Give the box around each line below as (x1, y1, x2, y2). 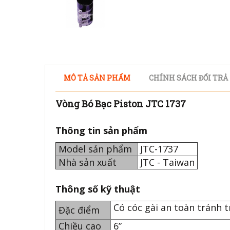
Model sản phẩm (56, 143, 137, 155)
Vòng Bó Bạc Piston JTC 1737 (55, 98, 186, 110)
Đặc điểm (56, 204, 102, 216)
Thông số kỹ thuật (55, 183, 143, 195)
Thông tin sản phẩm (55, 124, 147, 137)
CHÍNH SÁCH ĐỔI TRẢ (149, 73, 228, 83)
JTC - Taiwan (138, 156, 197, 168)
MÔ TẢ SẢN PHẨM (64, 73, 130, 83)
